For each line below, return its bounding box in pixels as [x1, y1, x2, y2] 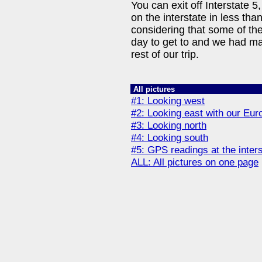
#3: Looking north [131, 119, 206, 131]
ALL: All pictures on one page [131, 156, 258, 168]
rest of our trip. [131, 49, 199, 61]
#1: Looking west [131, 95, 205, 106]
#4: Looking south [131, 132, 208, 143]
